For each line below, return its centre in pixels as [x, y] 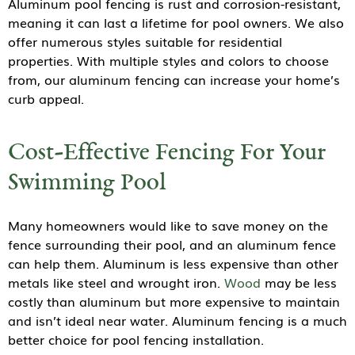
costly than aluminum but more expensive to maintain [174, 302]
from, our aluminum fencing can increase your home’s [174, 80]
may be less [299, 282]
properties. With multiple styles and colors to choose [168, 61]
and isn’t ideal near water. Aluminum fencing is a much [177, 321]
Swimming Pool [87, 185]
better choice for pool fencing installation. [136, 340]
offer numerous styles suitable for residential [145, 42]
